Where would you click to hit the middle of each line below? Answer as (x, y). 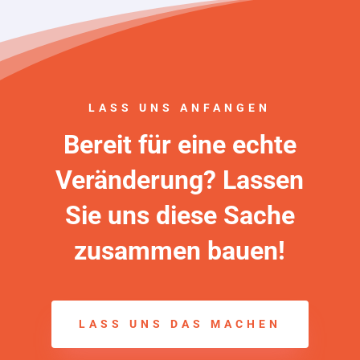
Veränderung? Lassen (180, 180)
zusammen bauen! (180, 250)
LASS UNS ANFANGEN (180, 107)
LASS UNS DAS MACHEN (180, 323)
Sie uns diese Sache (180, 215)
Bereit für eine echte (180, 144)
